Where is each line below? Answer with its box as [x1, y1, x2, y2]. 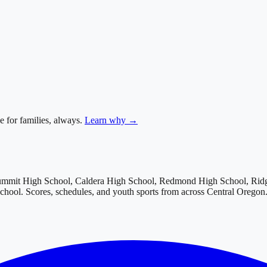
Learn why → [85, 115, 138, 126]
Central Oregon [207, 187, 265, 197]
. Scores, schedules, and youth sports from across [21, 187, 207, 197]
